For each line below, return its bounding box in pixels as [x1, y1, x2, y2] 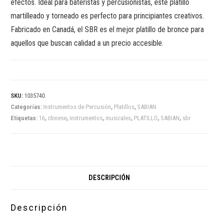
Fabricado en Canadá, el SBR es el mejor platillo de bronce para [11, 25, 204, 35]
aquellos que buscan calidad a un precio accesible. [11, 38, 164, 48]
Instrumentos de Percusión [43, 103, 111, 111]
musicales [106, 114, 131, 122]
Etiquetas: [11, 114, 39, 122]
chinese [48, 114, 67, 122]
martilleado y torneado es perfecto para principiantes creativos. [11, 11, 204, 21]
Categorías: [11, 103, 44, 111]
